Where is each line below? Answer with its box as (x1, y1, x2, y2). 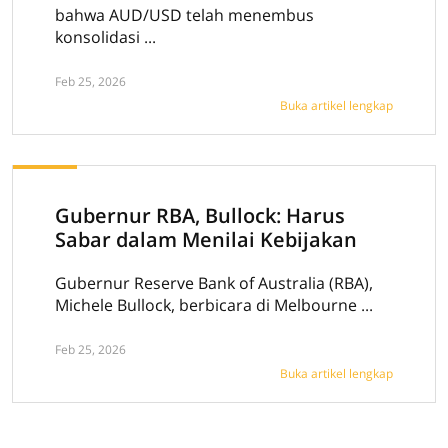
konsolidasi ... (55, 26, 156, 48)
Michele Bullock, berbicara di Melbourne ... (55, 294, 373, 316)
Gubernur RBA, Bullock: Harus (55, 202, 345, 229)
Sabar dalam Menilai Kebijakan (55, 226, 357, 253)
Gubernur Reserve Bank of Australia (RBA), (55, 272, 373, 294)
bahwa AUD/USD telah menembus (55, 4, 314, 26)
